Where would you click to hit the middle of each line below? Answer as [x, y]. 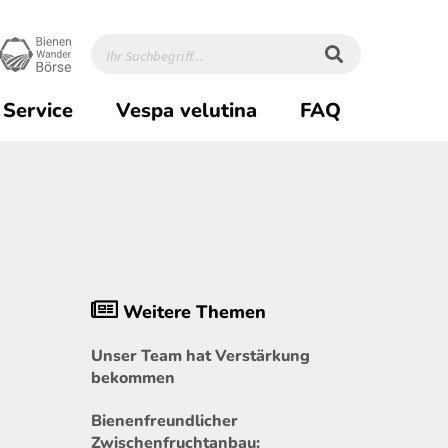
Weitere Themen [192, 312]
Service [37, 110]
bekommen [133, 377]
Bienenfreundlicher [164, 421]
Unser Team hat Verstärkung [200, 355]
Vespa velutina [186, 110]
